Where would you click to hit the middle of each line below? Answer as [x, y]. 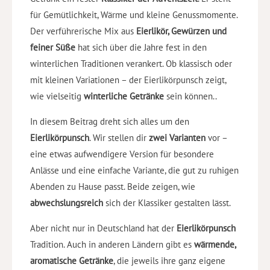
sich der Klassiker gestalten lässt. [168, 202]
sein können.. [190, 96]
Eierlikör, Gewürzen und [180, 31]
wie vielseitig [57, 96]
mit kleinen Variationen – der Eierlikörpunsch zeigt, [128, 80]
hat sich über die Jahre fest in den [141, 47]
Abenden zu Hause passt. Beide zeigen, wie [113, 186]
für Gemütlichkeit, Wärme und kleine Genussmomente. [134, 14]
